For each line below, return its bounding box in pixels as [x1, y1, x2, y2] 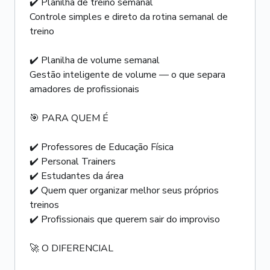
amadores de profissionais [30, 83, 139, 96]
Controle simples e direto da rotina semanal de [30, 10, 228, 24]
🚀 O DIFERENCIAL [30, 242, 113, 255]
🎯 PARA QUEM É [30, 111, 108, 125]
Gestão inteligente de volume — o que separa [30, 68, 225, 81]
